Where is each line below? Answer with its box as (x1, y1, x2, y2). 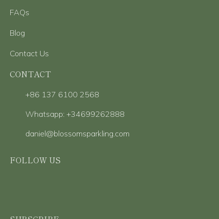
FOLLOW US (10, 154, 61, 166)
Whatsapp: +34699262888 (25, 109, 125, 119)
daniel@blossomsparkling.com (25, 129, 130, 139)
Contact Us (10, 48, 49, 59)
